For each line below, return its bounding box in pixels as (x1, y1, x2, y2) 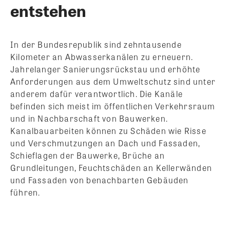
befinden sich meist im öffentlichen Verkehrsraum (10, 100, 216, 112)
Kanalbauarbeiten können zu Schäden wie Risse (10, 125, 206, 137)
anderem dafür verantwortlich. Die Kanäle (10, 88, 183, 100)
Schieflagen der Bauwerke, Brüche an (10, 149, 165, 162)
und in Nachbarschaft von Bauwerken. (10, 112, 168, 125)
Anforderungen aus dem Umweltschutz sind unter (10, 75, 216, 88)
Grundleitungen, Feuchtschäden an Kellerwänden (10, 162, 213, 174)
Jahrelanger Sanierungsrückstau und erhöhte (10, 63, 201, 75)
